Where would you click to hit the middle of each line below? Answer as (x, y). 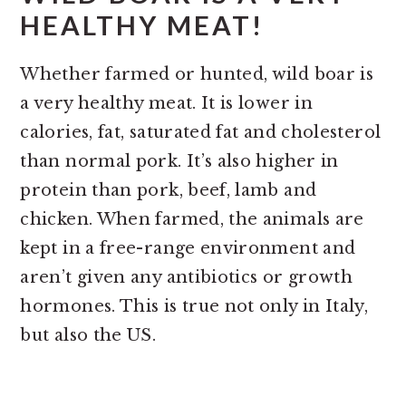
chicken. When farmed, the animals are (192, 220)
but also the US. (88, 336)
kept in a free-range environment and (188, 249)
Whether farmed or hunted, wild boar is (197, 75)
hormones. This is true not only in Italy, (194, 307)
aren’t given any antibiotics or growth (187, 278)
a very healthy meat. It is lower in (166, 104)
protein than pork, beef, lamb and (169, 191)
